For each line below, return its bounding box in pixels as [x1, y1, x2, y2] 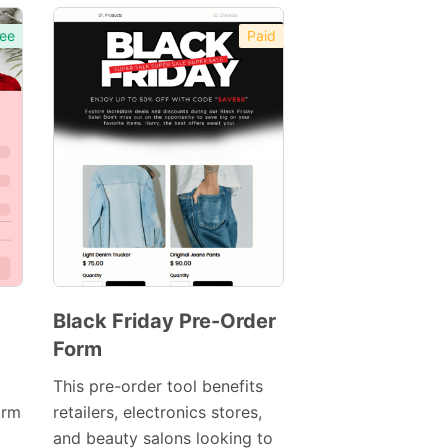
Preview [117, 375, 174, 393]
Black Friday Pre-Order [52, 309, 276, 334]
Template [83, 403, 145, 421]
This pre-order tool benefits [52, 376, 263, 397]
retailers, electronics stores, [52, 402, 262, 423]
